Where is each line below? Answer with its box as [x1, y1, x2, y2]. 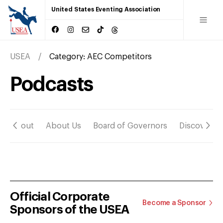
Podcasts [10, 74, 94, 95]
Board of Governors [93, 121, 167, 130]
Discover [179, 121, 212, 130]
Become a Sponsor [142, 199, 206, 207]
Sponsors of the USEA [10, 203, 129, 216]
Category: [49, 52, 87, 61]
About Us [46, 121, 81, 130]
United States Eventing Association [51, 6, 161, 12]
